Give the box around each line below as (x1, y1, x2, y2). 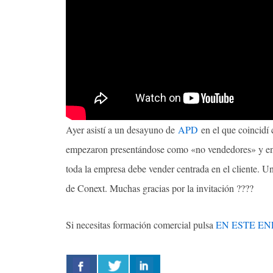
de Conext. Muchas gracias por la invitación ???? (66, 181, 253, 194)
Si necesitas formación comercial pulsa (66, 218, 216, 231)
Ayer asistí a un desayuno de (66, 122, 178, 136)
